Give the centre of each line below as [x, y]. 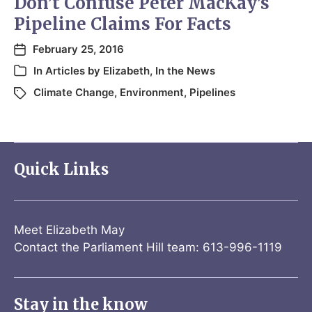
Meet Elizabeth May [69, 229]
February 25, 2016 [78, 49]
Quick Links [61, 169]
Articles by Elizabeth [97, 70]
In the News [185, 70]
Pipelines [212, 92]
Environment [152, 92]
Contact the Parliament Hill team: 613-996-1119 [148, 247]
